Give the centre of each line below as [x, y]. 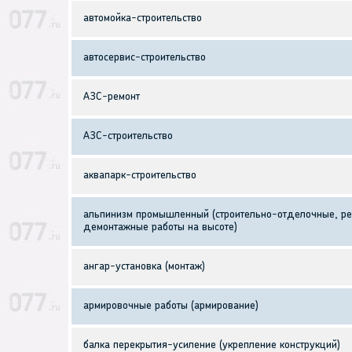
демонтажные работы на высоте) [160, 228]
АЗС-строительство [128, 137]
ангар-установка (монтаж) [144, 267]
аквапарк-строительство [140, 176]
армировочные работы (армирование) [171, 306]
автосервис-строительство [145, 58]
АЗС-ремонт [112, 97]
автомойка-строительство [143, 19]
